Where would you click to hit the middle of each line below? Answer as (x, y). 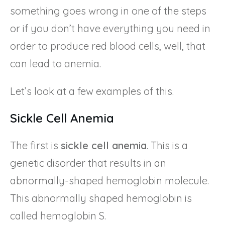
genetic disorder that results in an (88, 163)
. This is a (167, 145)
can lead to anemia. (55, 63)
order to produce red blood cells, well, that (108, 46)
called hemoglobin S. (58, 215)
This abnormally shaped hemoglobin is (101, 198)
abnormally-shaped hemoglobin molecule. (109, 180)
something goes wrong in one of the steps (108, 11)
